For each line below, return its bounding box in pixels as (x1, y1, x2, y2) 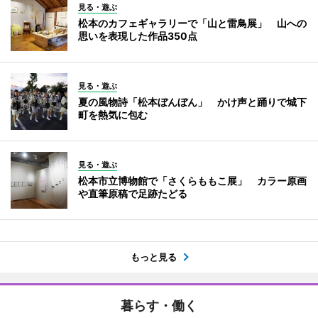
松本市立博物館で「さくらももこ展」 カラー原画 (78, 174, 307, 187)
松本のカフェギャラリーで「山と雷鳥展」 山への (78, 16, 307, 29)
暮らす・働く (121, 297, 197, 313)
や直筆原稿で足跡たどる (78, 187, 187, 199)
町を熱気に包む (78, 108, 148, 121)
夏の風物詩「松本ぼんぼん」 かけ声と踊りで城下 (78, 95, 307, 108)
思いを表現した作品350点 (78, 29, 197, 42)
